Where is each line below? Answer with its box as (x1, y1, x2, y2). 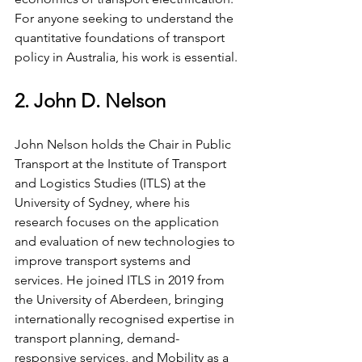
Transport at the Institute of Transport (15, 155, 229, 171)
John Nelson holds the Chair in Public (15, 136, 234, 152)
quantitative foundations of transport (15, 29, 228, 45)
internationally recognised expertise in (15, 310, 238, 326)
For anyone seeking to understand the (15, 10, 237, 26)
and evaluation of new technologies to (15, 233, 238, 249)
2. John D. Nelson (15, 88, 166, 112)
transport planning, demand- (15, 330, 179, 346)
